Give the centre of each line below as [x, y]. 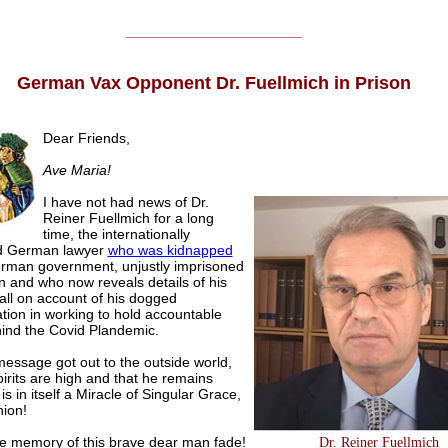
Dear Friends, [86, 138]
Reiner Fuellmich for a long [128, 218]
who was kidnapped [170, 250]
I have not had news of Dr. [125, 202]
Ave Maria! [76, 170]
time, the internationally [116, 234]
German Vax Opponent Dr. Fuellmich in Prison [214, 83]
